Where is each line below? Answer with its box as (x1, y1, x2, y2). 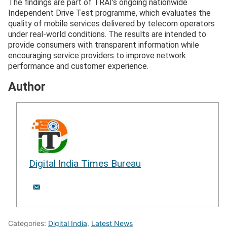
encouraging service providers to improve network (8, 51, 186, 61)
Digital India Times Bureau (29, 158, 141, 170)
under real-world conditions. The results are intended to (8, 29, 206, 40)
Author (8, 80, 46, 94)
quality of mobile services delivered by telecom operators (8, 19, 215, 29)
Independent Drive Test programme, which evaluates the (8, 8, 211, 18)
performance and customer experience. (8, 61, 148, 71)
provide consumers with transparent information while (8, 40, 199, 50)
